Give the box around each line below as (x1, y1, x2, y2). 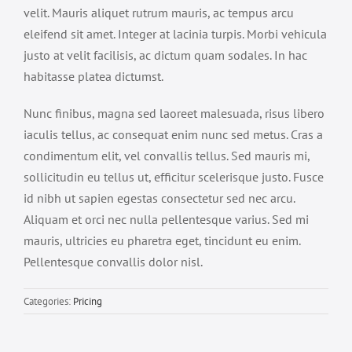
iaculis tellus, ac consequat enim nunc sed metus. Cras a (24, 126, 323, 142)
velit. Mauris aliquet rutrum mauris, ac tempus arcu (24, 5, 294, 20)
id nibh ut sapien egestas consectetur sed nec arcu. (24, 190, 295, 206)
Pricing (73, 295, 102, 308)
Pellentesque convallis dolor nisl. (24, 254, 203, 269)
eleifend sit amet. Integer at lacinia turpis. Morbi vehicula (24, 26, 327, 42)
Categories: (24, 295, 73, 308)
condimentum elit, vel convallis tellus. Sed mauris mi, (24, 148, 310, 163)
